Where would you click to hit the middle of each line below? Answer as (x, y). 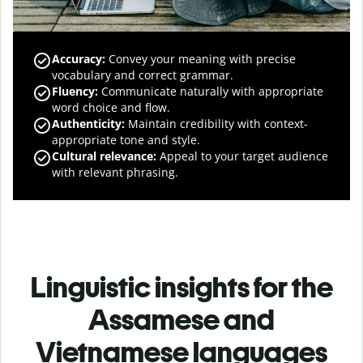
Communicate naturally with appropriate (211, 91)
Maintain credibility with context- (216, 123)
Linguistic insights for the (181, 287)
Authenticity (87, 123)
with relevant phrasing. (115, 172)
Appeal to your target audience (242, 156)
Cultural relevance (102, 156)
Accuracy (77, 58)
